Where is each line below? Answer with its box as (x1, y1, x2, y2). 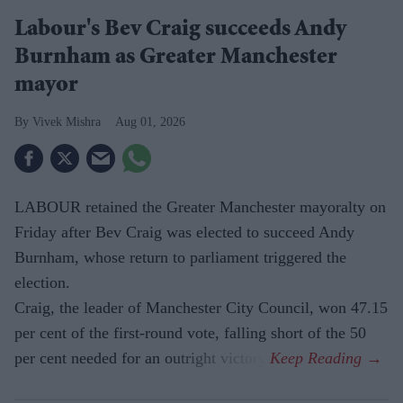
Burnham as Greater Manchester (14, 47, 337, 71)
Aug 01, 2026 (115, 115, 185, 130)
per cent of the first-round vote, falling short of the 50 (14, 324, 366, 343)
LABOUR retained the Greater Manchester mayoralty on (14, 198, 386, 217)
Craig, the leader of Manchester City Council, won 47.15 (14, 299, 388, 318)
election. (14, 273, 70, 292)
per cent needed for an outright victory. (14, 349, 270, 368)
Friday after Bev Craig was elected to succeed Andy (14, 223, 354, 242)
